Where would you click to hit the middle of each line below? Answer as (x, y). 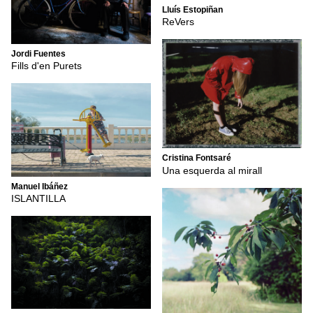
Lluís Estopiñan (192, 9)
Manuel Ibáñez (39, 186)
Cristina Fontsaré (197, 158)
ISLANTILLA (38, 199)
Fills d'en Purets (46, 66)
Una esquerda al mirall (212, 170)
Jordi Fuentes (38, 54)
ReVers (178, 22)
